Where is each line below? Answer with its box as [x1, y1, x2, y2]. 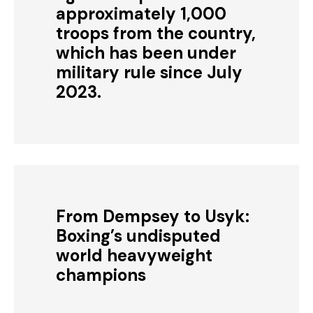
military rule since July [56, 61, 242, 83]
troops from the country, [56, 22, 256, 44]
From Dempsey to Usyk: [56, 205, 249, 227]
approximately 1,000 [56, 3, 226, 24]
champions [56, 264, 146, 286]
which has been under [56, 42, 236, 64]
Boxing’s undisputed [56, 225, 221, 247]
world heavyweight [56, 245, 212, 266]
